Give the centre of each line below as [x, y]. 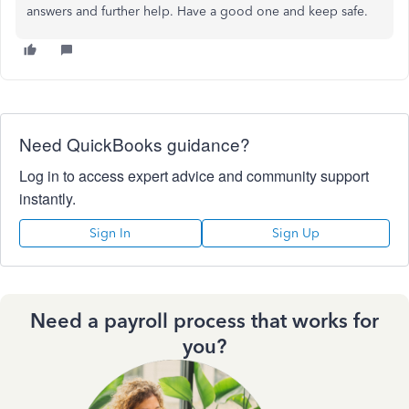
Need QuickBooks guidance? [135, 144]
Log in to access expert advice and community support [194, 176]
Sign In [110, 233]
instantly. [47, 199]
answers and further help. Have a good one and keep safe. [199, 11]
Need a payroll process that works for [204, 321]
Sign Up [295, 233]
